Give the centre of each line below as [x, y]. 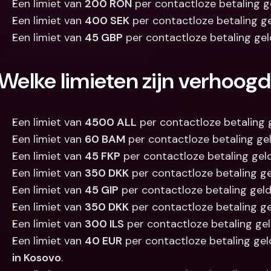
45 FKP [103, 156]
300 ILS [104, 224]
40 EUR [103, 241]
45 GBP [104, 38]
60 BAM [105, 139]
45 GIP [102, 190]
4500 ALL [111, 122]
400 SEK [107, 21]
